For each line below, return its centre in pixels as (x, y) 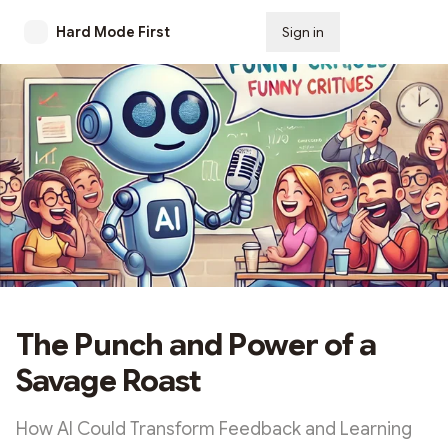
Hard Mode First (113, 32)
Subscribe (390, 32)
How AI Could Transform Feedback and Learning (214, 429)
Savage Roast (109, 381)
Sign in (303, 32)
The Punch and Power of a (196, 345)
